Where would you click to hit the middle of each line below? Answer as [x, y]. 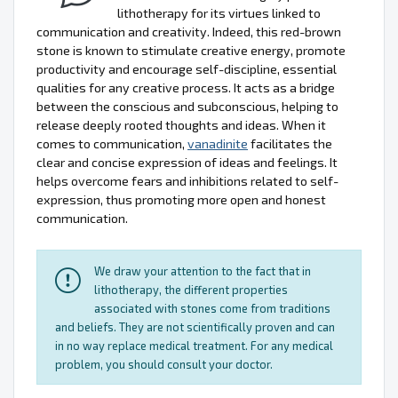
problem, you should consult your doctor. [164, 365]
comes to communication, [112, 144]
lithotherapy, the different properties [191, 290]
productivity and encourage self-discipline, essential [187, 69]
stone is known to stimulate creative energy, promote [191, 51]
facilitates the [290, 144]
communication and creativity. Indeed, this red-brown [189, 32]
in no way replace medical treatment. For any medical [194, 346]
